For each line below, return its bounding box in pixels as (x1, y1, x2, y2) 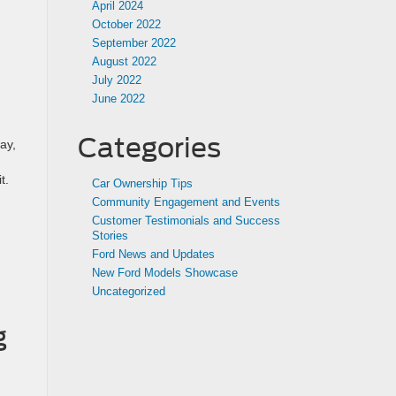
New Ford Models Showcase (91, 266, 238, 279)
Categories (77, 132, 221, 164)
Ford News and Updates (91, 247, 215, 261)
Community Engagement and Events (91, 195, 280, 209)
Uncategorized (91, 285, 165, 298)
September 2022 (91, 36, 176, 49)
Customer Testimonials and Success (91, 214, 280, 227)
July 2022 (91, 73, 141, 87)
